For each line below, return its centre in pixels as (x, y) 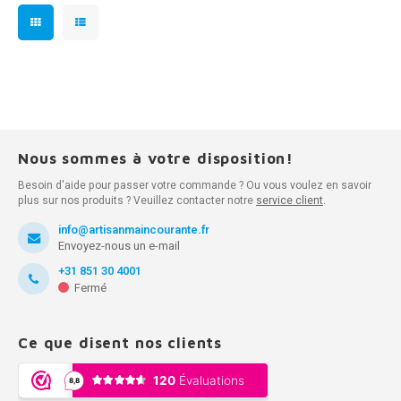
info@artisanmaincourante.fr (134, 230)
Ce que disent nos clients (120, 343)
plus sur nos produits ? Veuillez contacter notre (137, 200)
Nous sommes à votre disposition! (156, 158)
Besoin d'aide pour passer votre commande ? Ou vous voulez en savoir (195, 185)
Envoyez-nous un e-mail (119, 246)
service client (290, 200)
